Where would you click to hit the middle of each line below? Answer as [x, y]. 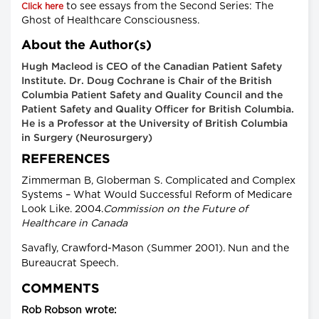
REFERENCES [66, 159]
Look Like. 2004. [62, 209]
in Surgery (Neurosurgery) [87, 138]
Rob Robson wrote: [69, 310]
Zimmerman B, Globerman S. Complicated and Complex [158, 181]
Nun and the [258, 248]
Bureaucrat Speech [69, 263]
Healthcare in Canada [74, 223]
